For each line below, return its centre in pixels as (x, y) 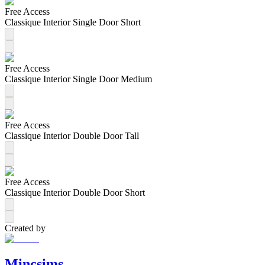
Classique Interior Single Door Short (73, 22)
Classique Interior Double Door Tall (72, 135)
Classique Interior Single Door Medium (78, 79)
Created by (25, 228)
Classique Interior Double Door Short (75, 192)
